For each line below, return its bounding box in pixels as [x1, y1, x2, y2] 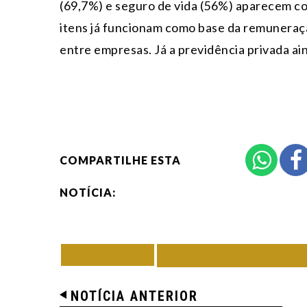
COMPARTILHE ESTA [60, 153, 181, 167]
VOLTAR [76, 247, 147, 262]
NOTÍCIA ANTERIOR [71, 288, 198, 305]
